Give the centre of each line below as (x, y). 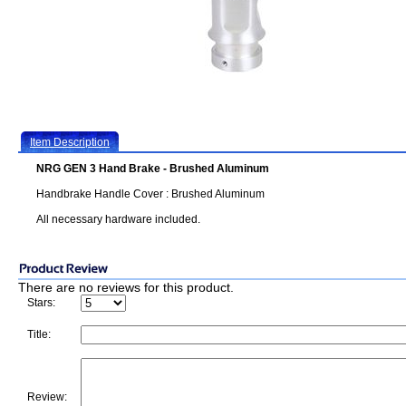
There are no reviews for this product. (126, 287)
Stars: (41, 303)
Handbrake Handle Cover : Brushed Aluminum (150, 194)
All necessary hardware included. (118, 219)
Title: (39, 334)
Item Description (70, 142)
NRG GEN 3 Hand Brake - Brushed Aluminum (153, 169)
